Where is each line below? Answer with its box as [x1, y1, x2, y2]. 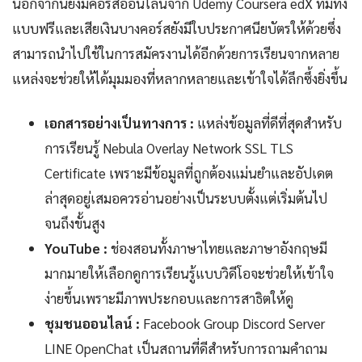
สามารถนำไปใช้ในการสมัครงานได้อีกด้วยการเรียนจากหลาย [12, 44, 339, 62]
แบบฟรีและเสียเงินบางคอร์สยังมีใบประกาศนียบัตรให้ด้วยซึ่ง [12, 19, 341, 37]
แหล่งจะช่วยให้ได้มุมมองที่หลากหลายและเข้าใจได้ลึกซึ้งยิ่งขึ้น [12, 69, 347, 87]
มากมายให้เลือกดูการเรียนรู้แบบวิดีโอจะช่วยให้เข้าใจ [44, 263, 334, 282]
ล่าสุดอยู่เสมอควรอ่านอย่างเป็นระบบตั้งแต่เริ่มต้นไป [44, 188, 327, 207]
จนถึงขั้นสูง [44, 213, 105, 232]
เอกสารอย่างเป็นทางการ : [44, 113, 194, 132]
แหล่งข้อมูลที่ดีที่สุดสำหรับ [194, 113, 342, 132]
